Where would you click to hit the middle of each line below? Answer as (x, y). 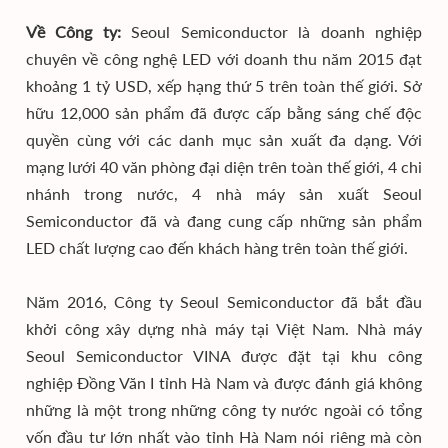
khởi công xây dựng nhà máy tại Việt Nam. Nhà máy (224, 328)
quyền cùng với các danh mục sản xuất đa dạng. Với (224, 139)
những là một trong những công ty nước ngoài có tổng (224, 409)
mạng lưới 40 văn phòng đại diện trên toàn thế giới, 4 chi (224, 166)
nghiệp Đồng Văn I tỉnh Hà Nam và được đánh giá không (224, 382)
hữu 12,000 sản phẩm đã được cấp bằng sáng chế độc (224, 112)
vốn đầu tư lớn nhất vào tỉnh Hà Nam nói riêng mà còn (224, 436)
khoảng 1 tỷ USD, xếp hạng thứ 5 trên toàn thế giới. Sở (224, 85)
